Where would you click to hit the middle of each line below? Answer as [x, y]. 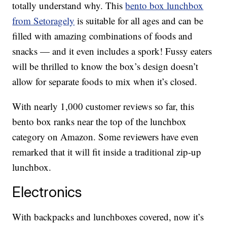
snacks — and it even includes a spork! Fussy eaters [112, 51]
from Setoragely [44, 21]
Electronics [47, 192]
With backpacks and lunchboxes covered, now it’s [108, 217]
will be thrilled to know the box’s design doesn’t [105, 66]
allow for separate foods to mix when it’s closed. [105, 82]
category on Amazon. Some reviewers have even [106, 137]
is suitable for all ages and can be [139, 21]
